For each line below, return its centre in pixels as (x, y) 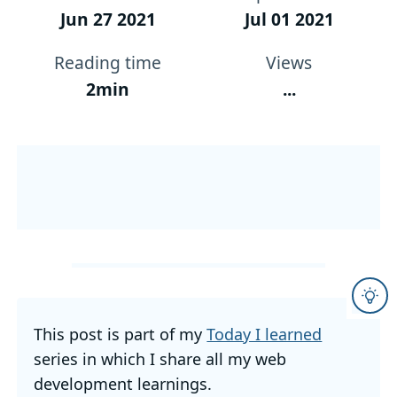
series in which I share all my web (160, 358)
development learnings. (123, 383)
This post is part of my (121, 334)
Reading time (108, 62)
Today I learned (265, 334)
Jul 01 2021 (289, 19)
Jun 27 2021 (108, 19)
